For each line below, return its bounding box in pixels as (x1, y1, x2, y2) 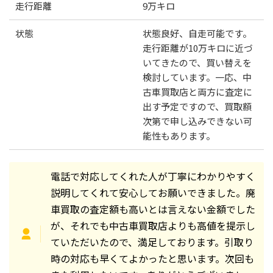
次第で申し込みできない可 (143, 115, 252, 128)
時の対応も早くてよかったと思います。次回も (50, 251, 254, 266)
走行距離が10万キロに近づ (143, 41, 253, 55)
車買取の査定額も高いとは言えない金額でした (50, 202, 255, 217)
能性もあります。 (143, 129, 215, 143)
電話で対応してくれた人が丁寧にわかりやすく (50, 169, 255, 184)
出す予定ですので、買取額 (143, 100, 252, 113)
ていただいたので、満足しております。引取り (50, 235, 253, 250)
